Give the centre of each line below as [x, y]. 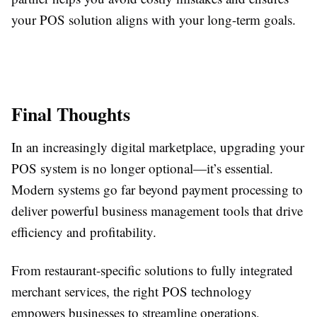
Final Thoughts [71, 114]
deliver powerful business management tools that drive [157, 211]
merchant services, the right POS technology [132, 291]
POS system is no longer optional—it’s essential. [142, 168]
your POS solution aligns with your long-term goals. [154, 19]
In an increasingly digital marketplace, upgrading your [158, 147]
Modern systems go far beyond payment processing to [157, 189]
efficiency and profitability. [84, 232]
